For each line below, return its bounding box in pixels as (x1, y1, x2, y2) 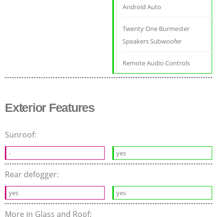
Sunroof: (5, 129, 38, 140)
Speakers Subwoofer (123, 37, 182, 46)
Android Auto (123, 2, 162, 12)
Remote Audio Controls (123, 59, 190, 68)
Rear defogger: (5, 169, 61, 180)
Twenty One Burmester (123, 24, 190, 33)
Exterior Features (5, 101, 94, 115)
